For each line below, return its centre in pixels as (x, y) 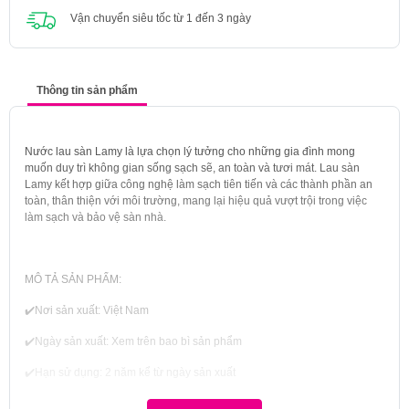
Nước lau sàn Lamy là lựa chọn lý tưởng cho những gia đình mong (190, 151)
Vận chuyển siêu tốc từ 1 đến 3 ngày (161, 18)
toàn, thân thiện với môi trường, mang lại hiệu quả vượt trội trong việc (196, 200)
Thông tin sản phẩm (87, 90)
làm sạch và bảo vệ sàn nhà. (95, 217)
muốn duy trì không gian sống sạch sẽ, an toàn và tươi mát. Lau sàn (192, 168)
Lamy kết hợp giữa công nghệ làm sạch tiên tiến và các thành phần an (199, 184)
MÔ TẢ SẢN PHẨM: (73, 279)
